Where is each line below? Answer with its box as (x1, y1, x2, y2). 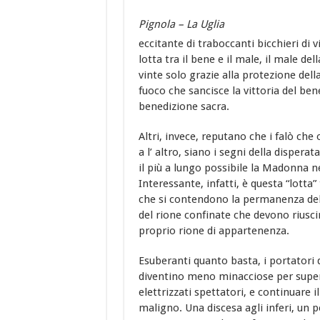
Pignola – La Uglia (138, 18, 224, 31)
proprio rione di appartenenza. (138, 224, 289, 238)
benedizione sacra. (138, 100, 229, 114)
